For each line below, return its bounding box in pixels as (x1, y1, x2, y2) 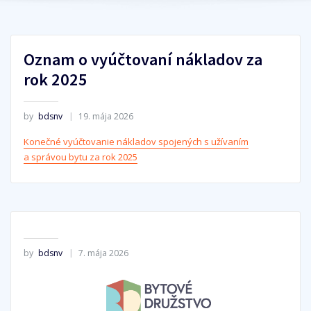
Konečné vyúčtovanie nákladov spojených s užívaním (23, 135, 249, 148)
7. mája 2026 (78, 247, 128, 260)
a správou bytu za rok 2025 (23, 150, 137, 163)
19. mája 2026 (78, 110, 133, 123)
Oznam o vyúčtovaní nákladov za (23, 48, 262, 70)
